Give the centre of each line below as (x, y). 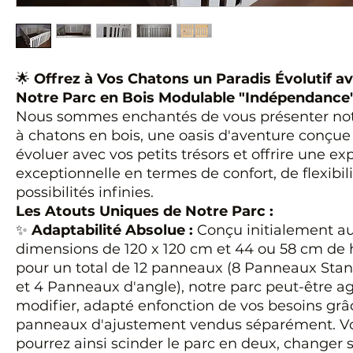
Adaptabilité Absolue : (112, 230)
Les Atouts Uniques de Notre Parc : (145, 211)
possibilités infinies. (85, 192)
